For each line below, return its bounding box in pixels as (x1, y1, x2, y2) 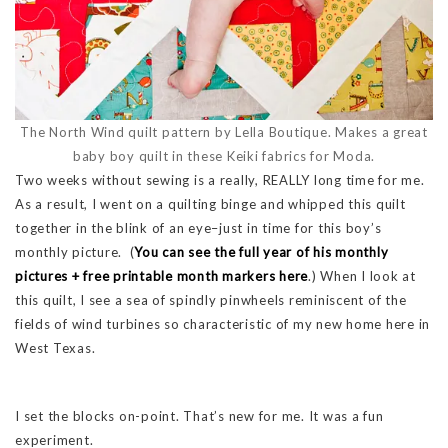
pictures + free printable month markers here (15, 268, 308, 285)
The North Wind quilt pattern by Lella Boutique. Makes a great (20, 124, 428, 141)
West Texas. (15, 340, 96, 357)
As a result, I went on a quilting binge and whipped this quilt (15, 196, 406, 213)
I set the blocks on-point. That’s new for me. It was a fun (15, 408, 384, 425)
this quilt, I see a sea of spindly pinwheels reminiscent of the (15, 292, 407, 309)
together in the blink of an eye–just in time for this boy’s (15, 220, 382, 237)
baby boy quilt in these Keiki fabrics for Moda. (72, 148, 376, 165)
